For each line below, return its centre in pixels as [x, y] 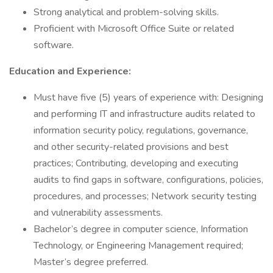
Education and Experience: [70, 71]
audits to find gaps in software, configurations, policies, [148, 180]
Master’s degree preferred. [91, 262]
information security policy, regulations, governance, [141, 130]
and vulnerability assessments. [98, 213]
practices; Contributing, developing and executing [136, 163]
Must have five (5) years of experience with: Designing [148, 97]
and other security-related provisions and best [131, 147]
